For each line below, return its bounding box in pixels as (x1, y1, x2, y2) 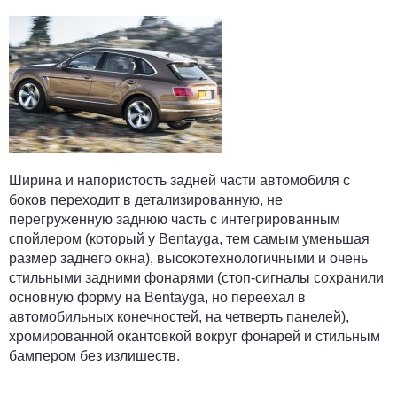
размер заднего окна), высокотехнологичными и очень (9, 251, 368, 266)
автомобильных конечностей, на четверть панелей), (9, 309, 349, 324)
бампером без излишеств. (9, 348, 180, 363)
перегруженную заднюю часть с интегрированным (9, 212, 340, 227)
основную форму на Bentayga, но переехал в (9, 290, 306, 305)
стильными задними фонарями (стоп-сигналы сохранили (9, 270, 384, 285)
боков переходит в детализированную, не (9, 192, 283, 207)
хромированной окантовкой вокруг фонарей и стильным (9, 329, 380, 344)
